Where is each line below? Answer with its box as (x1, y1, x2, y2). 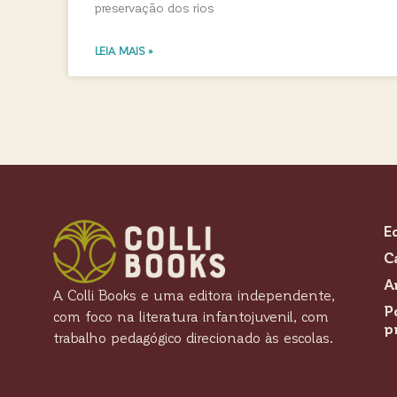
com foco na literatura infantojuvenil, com (53, 307, 329, 324)
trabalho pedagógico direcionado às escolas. (53, 328, 333, 346)
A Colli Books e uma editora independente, (53, 285, 335, 303)
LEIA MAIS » (95, 44, 153, 58)
